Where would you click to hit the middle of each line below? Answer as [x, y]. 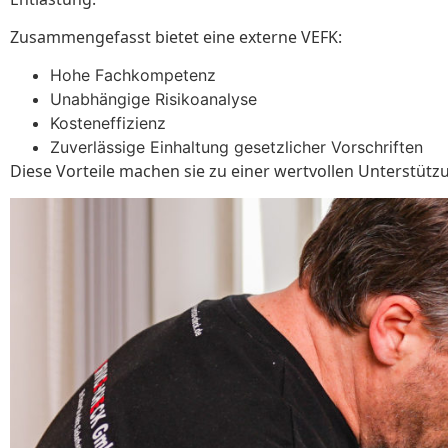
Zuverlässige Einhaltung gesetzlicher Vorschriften [236, 147]
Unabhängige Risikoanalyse [153, 99]
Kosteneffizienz [108, 123]
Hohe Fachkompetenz [133, 75]
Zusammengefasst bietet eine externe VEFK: [176, 37]
